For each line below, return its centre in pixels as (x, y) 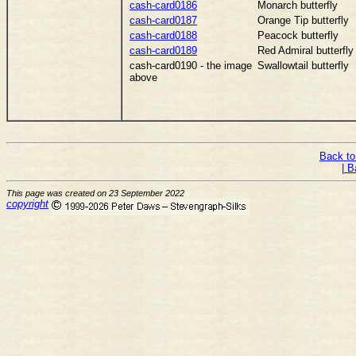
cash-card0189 (163, 51)
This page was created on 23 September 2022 (95, 193)
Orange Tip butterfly (303, 21)
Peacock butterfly (298, 36)
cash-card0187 (163, 21)
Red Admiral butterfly (306, 51)
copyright (27, 204)
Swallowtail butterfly (303, 66)
